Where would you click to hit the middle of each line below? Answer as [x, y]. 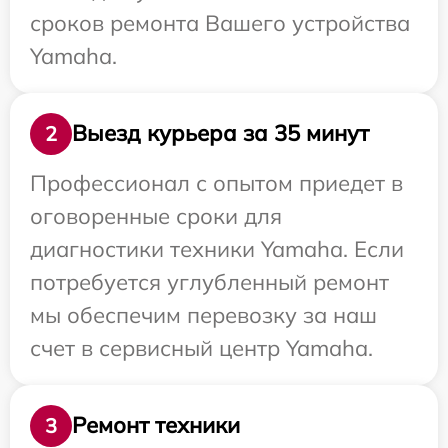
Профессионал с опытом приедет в [216, 182]
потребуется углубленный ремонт [209, 281]
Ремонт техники [156, 425]
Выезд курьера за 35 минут [220, 133]
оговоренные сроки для [156, 215]
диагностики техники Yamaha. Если [217, 248]
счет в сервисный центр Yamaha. [201, 347]
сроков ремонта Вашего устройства [220, 22]
